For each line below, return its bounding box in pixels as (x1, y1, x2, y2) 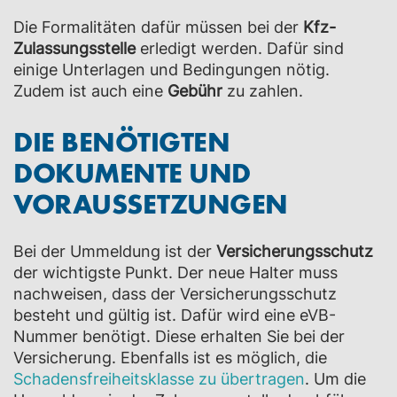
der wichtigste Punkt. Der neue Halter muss (13, 263, 338, 282)
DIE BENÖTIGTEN (13, 122, 230, 159)
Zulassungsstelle (13, 39, 136, 58)
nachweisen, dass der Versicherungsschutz (13, 284, 337, 303)
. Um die (305, 370, 366, 388)
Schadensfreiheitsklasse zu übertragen (13, 370, 305, 388)
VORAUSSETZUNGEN (13, 184, 288, 221)
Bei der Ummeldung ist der (13, 242, 216, 261)
